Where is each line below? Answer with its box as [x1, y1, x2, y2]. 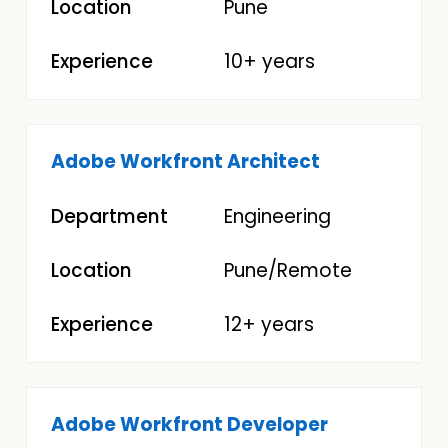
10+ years [224, 48, 315, 76]
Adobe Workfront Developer [51, 411, 329, 439]
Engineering [224, 202, 331, 230]
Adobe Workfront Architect [51, 148, 321, 176]
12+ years [224, 310, 314, 338]
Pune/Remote [224, 256, 352, 284]
